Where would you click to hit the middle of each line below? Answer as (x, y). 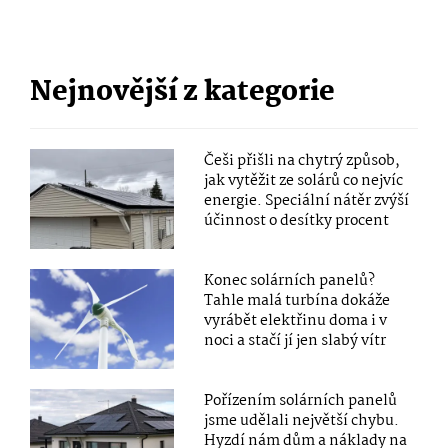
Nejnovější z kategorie (182, 92)
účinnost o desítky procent (297, 220)
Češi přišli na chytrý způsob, (302, 160)
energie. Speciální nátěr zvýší (307, 200)
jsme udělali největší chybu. (302, 420)
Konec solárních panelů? (290, 280)
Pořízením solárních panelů (301, 400)
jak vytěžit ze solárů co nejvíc (304, 180)
